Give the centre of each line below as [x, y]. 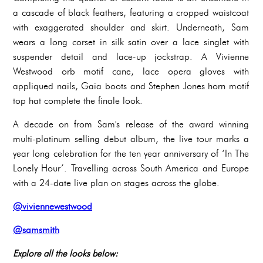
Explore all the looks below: [65, 254]
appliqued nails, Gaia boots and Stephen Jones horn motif [131, 86]
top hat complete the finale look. [78, 101]
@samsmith [36, 230]
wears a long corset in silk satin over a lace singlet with [131, 42]
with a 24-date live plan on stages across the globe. [116, 183]
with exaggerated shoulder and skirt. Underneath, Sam [131, 28]
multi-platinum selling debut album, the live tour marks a [131, 139]
